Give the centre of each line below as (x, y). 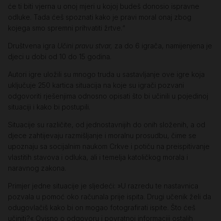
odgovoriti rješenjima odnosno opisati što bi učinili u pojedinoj (108, 96)
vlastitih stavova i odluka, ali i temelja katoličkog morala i (98, 157)
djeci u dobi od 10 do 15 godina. (60, 57)
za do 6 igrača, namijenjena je (163, 46)
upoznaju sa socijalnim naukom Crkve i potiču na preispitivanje (109, 147)
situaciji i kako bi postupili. (49, 107)
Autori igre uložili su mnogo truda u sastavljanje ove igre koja (106, 74)
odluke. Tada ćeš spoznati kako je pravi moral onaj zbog (100, 17)
